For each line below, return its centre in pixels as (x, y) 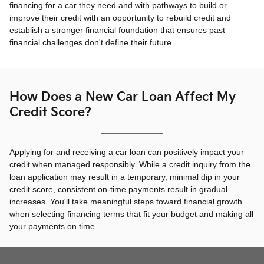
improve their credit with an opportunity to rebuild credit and (120, 18)
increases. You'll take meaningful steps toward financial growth (126, 202)
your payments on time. (53, 227)
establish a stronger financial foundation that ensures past (117, 30)
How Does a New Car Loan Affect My (123, 97)
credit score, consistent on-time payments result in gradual (118, 189)
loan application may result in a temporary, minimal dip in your (125, 177)
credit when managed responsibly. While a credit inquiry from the (130, 165)
